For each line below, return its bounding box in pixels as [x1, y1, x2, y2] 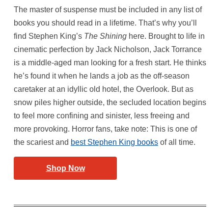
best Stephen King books [71, 138, 158, 146]
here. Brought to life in [127, 32, 205, 40]
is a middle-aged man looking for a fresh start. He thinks [14, 58, 206, 67]
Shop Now [46, 164, 85, 172]
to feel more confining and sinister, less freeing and [14, 111, 190, 120]
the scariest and [14, 138, 71, 146]
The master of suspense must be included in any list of [14, 5, 202, 14]
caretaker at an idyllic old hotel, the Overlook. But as [14, 85, 193, 93]
